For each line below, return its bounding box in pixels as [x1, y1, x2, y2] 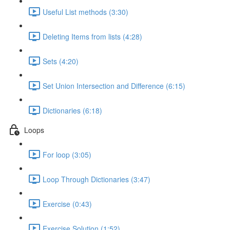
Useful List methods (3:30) [43, 6, 128, 17]
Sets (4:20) [43, 55, 79, 66]
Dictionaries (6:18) [43, 105, 102, 116]
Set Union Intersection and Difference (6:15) [43, 80, 185, 91]
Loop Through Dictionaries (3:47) [43, 174, 150, 184]
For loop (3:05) [43, 149, 91, 160]
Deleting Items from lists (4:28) [43, 31, 142, 42]
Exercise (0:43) [43, 198, 92, 209]
